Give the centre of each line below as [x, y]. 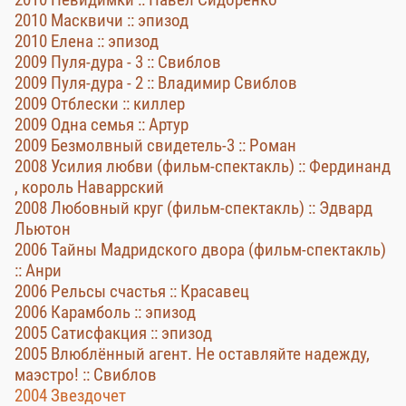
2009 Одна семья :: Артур [101, 125]
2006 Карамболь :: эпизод [105, 312]
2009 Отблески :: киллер [100, 104]
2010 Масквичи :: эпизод [101, 20]
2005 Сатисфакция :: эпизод [113, 333]
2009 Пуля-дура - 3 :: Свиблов [118, 62]
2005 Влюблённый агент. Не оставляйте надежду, [192, 354]
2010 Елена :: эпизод [87, 41]
